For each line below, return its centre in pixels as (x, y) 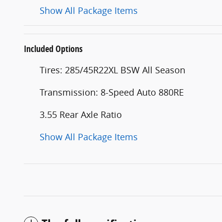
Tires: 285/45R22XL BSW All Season (112, 70)
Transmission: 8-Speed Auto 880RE (112, 92)
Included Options (53, 49)
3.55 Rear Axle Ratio (81, 114)
